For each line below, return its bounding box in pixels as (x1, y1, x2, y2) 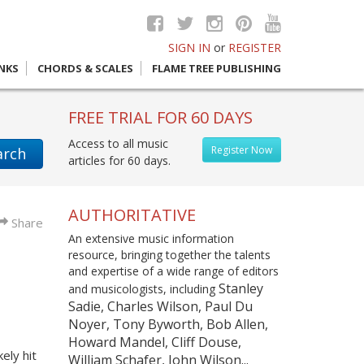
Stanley (218, 279, 263, 297)
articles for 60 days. (67, 153, 171, 168)
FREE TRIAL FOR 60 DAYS (67, 106, 253, 128)
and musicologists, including (67, 281, 219, 297)
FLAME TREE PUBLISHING (152, 61, 281, 76)
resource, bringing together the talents (67, 247, 271, 262)
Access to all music (67, 136, 168, 151)
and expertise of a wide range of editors (67, 263, 279, 279)
